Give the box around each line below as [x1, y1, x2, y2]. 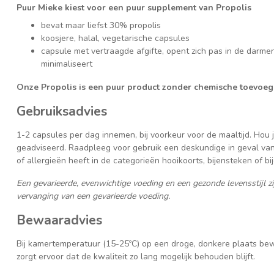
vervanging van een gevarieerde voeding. [17, 190, 170, 202]
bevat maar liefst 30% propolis [41, 20, 161, 32]
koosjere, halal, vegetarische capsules [41, 32, 190, 45]
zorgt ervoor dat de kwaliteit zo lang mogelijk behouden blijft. [17, 251, 255, 263]
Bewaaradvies [17, 212, 102, 229]
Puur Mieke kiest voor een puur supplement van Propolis [17, 1, 251, 13]
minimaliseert [41, 58, 92, 70]
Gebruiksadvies [17, 102, 107, 120]
